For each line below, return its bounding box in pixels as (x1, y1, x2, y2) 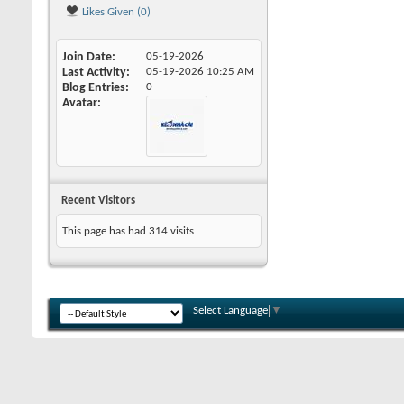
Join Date (62, 50, 112, 64)
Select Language (193, 305, 268, 317)
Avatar (62, 96, 97, 110)
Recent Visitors (61, 195, 135, 207)
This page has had (62, 225, 149, 237)
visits (168, 225, 194, 237)
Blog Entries (62, 81, 125, 95)
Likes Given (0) (79, 6, 151, 18)
